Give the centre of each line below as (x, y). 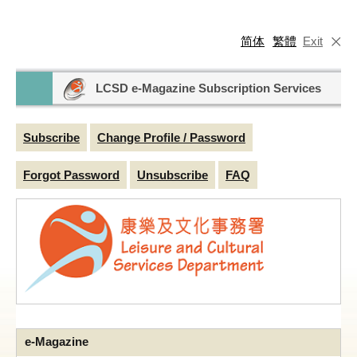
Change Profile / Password (171, 137)
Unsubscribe (173, 175)
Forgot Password (71, 175)
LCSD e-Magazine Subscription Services (208, 88)
